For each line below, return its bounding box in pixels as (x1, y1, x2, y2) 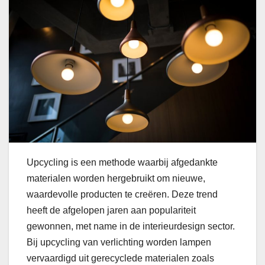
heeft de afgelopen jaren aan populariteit (27, 205, 196, 216)
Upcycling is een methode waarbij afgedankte (27, 157, 218, 168)
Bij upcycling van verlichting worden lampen (27, 237, 211, 248)
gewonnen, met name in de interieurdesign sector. (27, 221, 235, 232)
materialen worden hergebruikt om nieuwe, (27, 173, 205, 184)
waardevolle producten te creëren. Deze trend (27, 189, 218, 200)
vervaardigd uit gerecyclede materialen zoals (27, 253, 214, 264)
